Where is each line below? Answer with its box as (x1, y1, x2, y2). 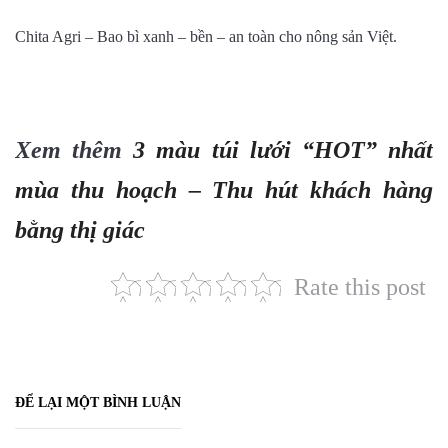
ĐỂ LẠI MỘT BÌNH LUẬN (15, 394, 181, 410)
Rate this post (293, 273, 426, 300)
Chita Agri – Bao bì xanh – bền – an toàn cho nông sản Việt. (15, 27, 397, 45)
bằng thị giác (15, 216, 145, 243)
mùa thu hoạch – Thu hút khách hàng (15, 176, 433, 203)
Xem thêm (15, 136, 134, 163)
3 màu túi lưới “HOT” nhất (133, 136, 434, 163)
